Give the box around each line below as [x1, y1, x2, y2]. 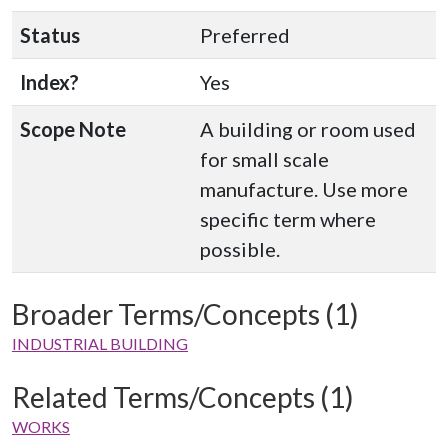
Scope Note [20, 117, 126, 141]
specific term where [200, 207, 376, 231]
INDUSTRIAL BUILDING [12, 334, 188, 353]
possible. [200, 237, 280, 261]
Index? [20, 70, 79, 94]
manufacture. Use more [200, 177, 408, 201]
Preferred [200, 23, 290, 47]
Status [20, 23, 80, 47]
